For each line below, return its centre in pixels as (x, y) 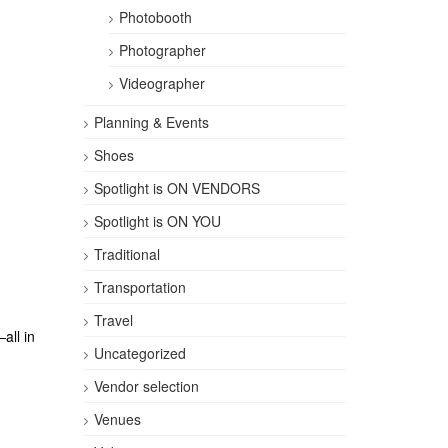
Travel (113, 320)
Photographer (162, 50)
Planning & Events (151, 122)
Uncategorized (139, 353)
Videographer (161, 83)
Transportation (139, 287)
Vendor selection (146, 386)
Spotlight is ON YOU (157, 221)
